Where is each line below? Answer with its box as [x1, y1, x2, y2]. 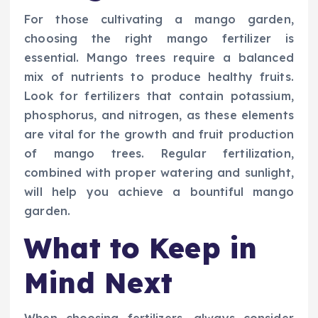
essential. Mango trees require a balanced [24, 50, 294, 65]
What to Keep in [24, 230, 258, 266]
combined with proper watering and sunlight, [24, 165, 294, 180]
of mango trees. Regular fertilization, [24, 146, 294, 161]
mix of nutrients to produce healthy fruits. [24, 70, 294, 84]
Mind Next [24, 265, 173, 301]
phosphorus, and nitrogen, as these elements [24, 108, 294, 123]
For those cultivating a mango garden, [24, 12, 294, 27]
